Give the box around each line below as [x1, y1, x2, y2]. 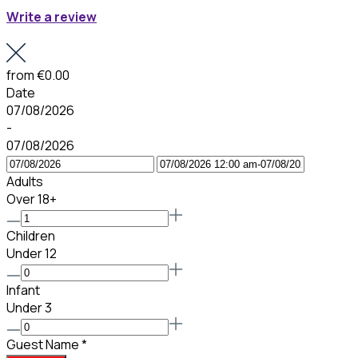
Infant [6, 280, 40, 299]
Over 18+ [6, 189, 57, 208]
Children [6, 226, 55, 245]
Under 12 [6, 244, 57, 262]
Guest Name [6, 335, 79, 353]
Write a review [6, 8, 97, 26]
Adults [6, 172, 43, 190]
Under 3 [6, 298, 52, 316]
